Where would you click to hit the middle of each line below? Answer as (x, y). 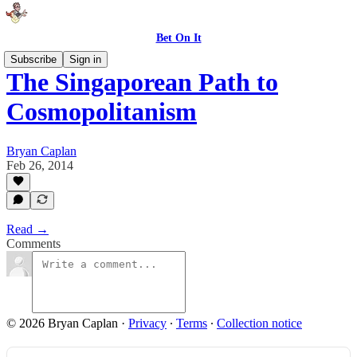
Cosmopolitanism (102, 112)
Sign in (85, 59)
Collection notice (259, 323)
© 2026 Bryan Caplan (62, 323)
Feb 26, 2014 (40, 165)
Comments (33, 243)
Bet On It (178, 38)
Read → (27, 229)
